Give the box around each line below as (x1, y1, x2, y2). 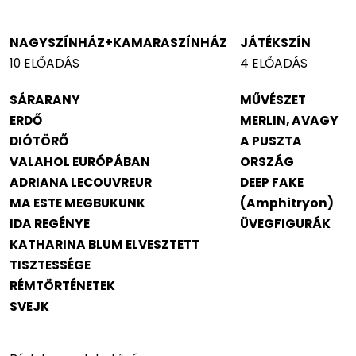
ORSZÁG (240, 153, 294, 170)
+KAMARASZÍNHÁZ (105, 33, 227, 51)
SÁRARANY (10, 91, 80, 108)
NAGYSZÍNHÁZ (10, 33, 105, 51)
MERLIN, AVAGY (240, 111, 339, 129)
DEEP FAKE (240, 173, 304, 191)
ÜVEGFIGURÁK (240, 215, 331, 232)
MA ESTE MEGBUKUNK (10, 194, 145, 211)
